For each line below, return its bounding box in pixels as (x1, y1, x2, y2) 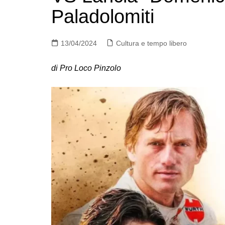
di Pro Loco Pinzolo (51, 64, 121, 72)
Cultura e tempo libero (116, 39, 187, 47)
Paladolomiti (51, 6, 154, 27)
